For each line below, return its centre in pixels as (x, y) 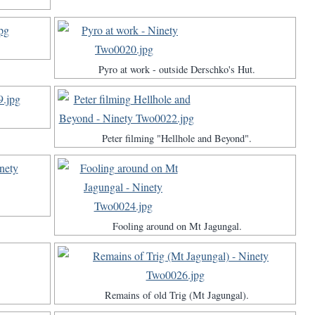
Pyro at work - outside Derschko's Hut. (177, 70)
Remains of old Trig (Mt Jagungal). (177, 295)
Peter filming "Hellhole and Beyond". (177, 139)
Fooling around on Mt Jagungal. (177, 226)
